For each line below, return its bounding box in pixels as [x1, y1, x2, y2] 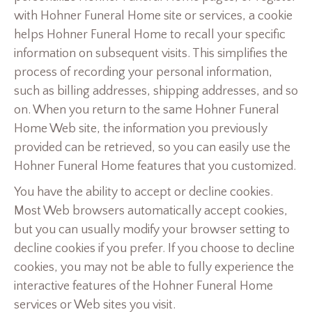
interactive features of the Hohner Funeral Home [14, 279, 273, 294]
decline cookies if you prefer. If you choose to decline [14, 242, 295, 256]
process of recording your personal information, [14, 65, 272, 80]
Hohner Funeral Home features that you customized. [14, 159, 296, 174]
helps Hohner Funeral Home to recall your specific [14, 28, 286, 42]
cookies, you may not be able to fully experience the [14, 260, 294, 275]
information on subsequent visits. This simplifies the [14, 47, 288, 61]
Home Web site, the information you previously [14, 122, 267, 136]
